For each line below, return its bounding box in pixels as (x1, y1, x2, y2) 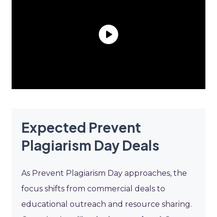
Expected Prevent (21, 118, 141, 136)
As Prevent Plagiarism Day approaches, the (21, 168, 187, 178)
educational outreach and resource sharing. (21, 199, 192, 209)
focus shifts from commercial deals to (21, 184, 165, 193)
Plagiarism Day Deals (21, 136, 159, 154)
